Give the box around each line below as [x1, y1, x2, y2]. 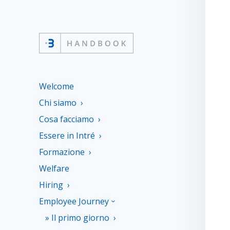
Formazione [39, 146, 85, 158]
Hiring [39, 179, 63, 190]
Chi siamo [39, 97, 76, 108]
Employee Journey [39, 196, 109, 207]
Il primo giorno [51, 212, 109, 223]
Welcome [39, 81, 74, 92]
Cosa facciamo [39, 113, 94, 125]
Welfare [39, 163, 69, 174]
